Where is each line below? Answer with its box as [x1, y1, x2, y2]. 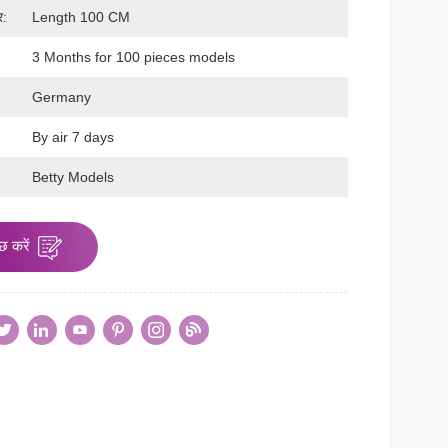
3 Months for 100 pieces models [32, 49, 236, 66]
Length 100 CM [32, 9, 131, 26]
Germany [32, 89, 92, 106]
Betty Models [32, 169, 115, 186]
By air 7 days [32, 129, 115, 146]
